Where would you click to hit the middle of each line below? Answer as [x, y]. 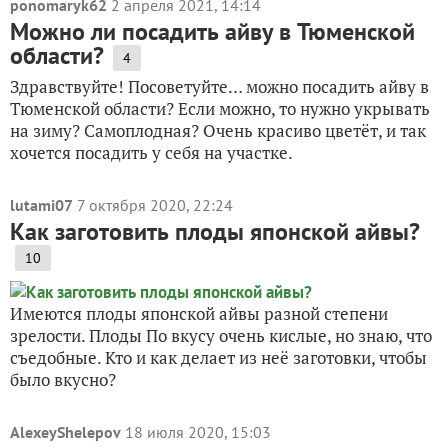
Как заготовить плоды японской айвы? [215, 231]
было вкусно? [63, 379]
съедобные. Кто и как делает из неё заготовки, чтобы [218, 357]
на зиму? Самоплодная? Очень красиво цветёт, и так [218, 130]
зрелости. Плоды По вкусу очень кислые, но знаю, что [221, 335]
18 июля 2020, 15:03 [198, 432]
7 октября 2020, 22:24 [155, 205]
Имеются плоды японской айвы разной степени [199, 313]
